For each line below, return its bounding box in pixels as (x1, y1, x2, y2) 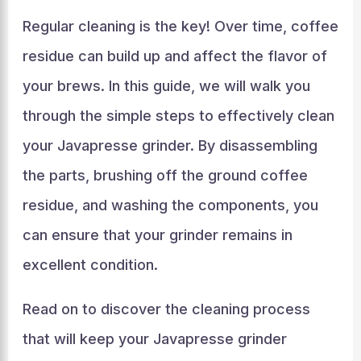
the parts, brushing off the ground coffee (22, 167, 308, 184)
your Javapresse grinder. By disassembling (22, 137, 317, 154)
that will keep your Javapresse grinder (22, 330, 287, 347)
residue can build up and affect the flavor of (22, 48, 327, 64)
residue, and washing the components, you (22, 197, 318, 214)
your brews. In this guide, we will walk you (22, 77, 310, 94)
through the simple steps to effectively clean (22, 107, 334, 124)
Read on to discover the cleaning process (22, 301, 310, 317)
